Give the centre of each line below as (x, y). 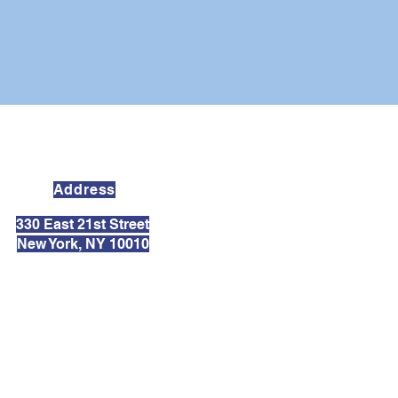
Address (84, 190)
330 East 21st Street (83, 225)
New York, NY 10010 (83, 244)
